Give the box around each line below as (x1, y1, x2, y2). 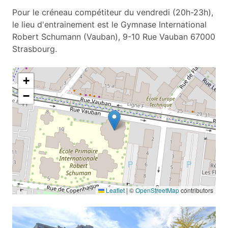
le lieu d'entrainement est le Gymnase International (12, 19, 207, 30)
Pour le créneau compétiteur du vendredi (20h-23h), (12, 7, 213, 18)
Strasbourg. (12, 44, 57, 54)
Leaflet (104, 186, 125, 195)
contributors (179, 186, 213, 195)
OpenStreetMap (135, 186, 179, 195)
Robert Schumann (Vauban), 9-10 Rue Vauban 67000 (12, 32, 215, 42)
